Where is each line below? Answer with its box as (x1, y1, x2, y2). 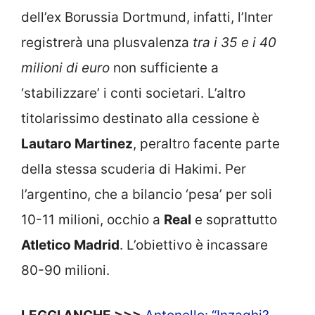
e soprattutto (191, 211, 277, 228)
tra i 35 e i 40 (193, 34, 276, 51)
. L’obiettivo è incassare (120, 236, 268, 253)
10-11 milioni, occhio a (21, 211, 164, 228)
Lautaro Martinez (21, 135, 133, 152)
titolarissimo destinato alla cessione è (21, 110, 259, 127)
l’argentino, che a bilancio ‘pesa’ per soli (21, 186, 272, 202)
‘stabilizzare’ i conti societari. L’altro (21, 84, 245, 101)
